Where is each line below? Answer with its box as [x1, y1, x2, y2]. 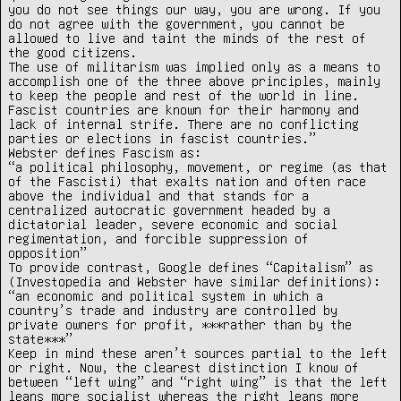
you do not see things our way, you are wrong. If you [8, 2, 380, 17]
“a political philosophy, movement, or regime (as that [8, 159, 388, 175]
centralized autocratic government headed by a [8, 202, 330, 218]
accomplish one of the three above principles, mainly [8, 73, 380, 89]
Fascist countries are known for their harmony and [8, 102, 359, 117]
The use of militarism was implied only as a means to [8, 59, 380, 74]
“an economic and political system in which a [8, 288, 323, 303]
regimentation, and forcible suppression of [8, 231, 309, 246]
